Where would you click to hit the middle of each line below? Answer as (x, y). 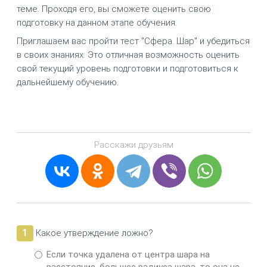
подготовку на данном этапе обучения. (97, 22)
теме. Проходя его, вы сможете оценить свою (114, 9)
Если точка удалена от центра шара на (128, 255)
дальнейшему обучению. (67, 83)
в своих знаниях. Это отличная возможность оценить (128, 55)
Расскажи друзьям (133, 145)
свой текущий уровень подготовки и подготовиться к (127, 69)
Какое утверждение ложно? (93, 233)
